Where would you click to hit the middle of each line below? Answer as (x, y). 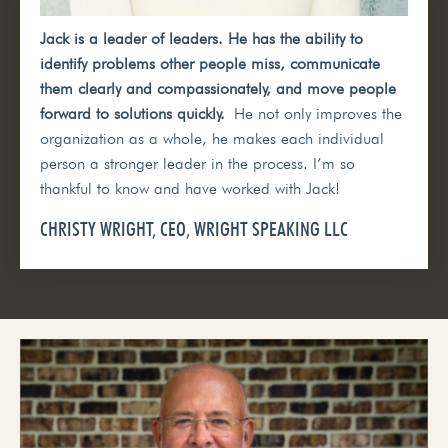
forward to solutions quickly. (132, 113)
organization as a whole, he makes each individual (212, 138)
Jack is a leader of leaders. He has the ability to (201, 38)
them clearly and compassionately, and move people (218, 88)
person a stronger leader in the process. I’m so (197, 163)
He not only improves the (318, 113)
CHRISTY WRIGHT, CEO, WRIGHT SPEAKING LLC (194, 228)
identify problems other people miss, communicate (210, 63)
